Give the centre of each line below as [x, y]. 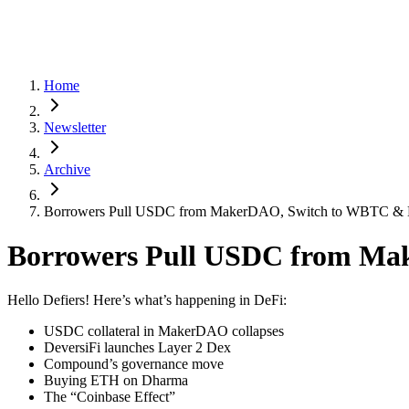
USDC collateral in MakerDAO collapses [164, 331]
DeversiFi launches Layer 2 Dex [137, 348]
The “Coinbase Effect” [110, 397]
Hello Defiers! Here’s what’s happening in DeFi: [147, 300]
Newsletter [75, 127]
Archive [67, 169]
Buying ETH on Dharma [116, 381]
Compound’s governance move [134, 364]
